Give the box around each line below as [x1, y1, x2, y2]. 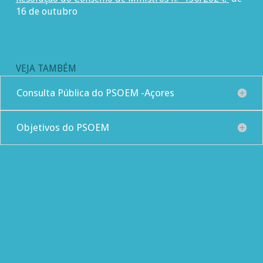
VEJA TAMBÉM [15, 62, 76, 74]
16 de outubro [15, 5, 77, 17]
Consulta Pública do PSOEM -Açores [16, 86, 174, 99]
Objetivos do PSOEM [16, 121, 109, 133]
